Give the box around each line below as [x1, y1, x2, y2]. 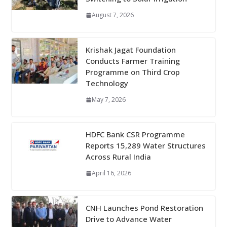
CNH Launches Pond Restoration [85, 203, 203, 213]
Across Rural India [85, 152, 151, 162]
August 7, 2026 [91, 11, 134, 20]
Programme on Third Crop [85, 67, 180, 78]
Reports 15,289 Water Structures [85, 140, 206, 151]
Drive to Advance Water [85, 214, 172, 224]
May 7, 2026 [91, 95, 126, 104]
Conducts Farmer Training [85, 56, 180, 66]
